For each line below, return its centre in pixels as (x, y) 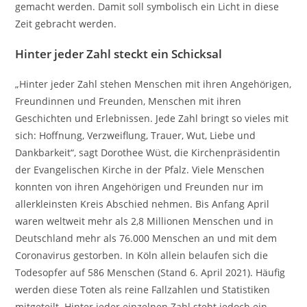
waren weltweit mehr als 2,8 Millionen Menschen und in (145, 221)
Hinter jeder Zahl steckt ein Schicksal (119, 54)
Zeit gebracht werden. (66, 24)
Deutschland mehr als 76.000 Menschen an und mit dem (146, 238)
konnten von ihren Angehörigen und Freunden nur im (139, 187)
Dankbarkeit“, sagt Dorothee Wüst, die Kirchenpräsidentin (148, 152)
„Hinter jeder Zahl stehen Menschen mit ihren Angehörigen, (153, 84)
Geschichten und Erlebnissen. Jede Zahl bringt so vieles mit (152, 118)
